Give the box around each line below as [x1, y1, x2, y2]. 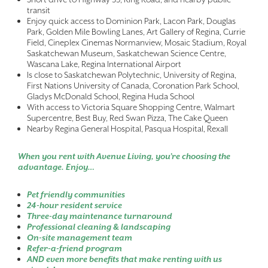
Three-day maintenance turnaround [27, 211, 172, 221]
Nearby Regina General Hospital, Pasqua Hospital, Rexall [27, 123, 228, 134]
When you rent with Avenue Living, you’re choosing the [18, 151, 230, 162]
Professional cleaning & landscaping [27, 221, 170, 232]
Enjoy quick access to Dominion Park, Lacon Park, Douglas [27, 16, 236, 26]
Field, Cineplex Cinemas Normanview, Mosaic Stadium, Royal [27, 37, 246, 48]
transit [27, 5, 50, 16]
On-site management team [27, 232, 132, 243]
